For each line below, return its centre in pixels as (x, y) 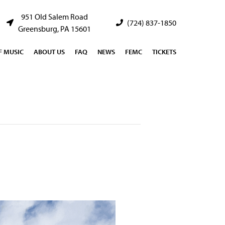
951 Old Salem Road (54, 17)
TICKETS (164, 52)
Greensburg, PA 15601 (54, 29)
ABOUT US (49, 52)
